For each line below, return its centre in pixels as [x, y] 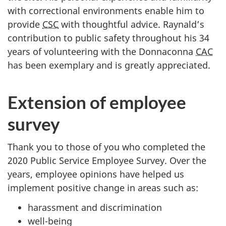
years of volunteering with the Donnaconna [102, 51]
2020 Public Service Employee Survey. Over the [107, 160]
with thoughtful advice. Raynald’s [131, 24]
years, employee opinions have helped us [96, 174]
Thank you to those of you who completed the [106, 147]
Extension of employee [97, 102]
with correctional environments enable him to [106, 10]
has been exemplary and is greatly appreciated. [109, 65]
